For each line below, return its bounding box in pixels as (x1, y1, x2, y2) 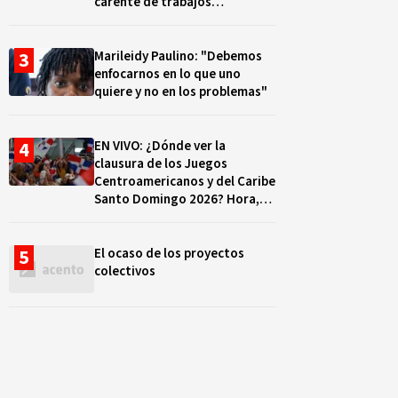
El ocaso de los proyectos (94, 244, 244, 263)
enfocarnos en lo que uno (94, 65, 241, 84)
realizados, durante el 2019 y (94, 11, 265, 29)
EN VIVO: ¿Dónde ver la (94, 137, 146, 155)
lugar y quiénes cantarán (94, 208, 239, 227)
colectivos (94, 262, 155, 281)
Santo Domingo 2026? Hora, (94, 190, 259, 209)
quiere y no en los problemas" (94, 83, 267, 101)
